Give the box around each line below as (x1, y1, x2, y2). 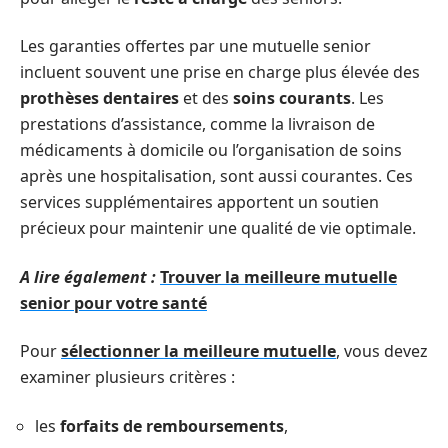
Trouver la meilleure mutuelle (160, 265, 397, 288)
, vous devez (336, 340, 428, 362)
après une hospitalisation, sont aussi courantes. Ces (20, 165, 413, 187)
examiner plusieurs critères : (20, 366, 235, 388)
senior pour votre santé (20, 291, 207, 314)
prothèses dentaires (20, 87, 179, 109)
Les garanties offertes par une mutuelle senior (20, 35, 371, 57)
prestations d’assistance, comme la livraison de (20, 113, 375, 135)
